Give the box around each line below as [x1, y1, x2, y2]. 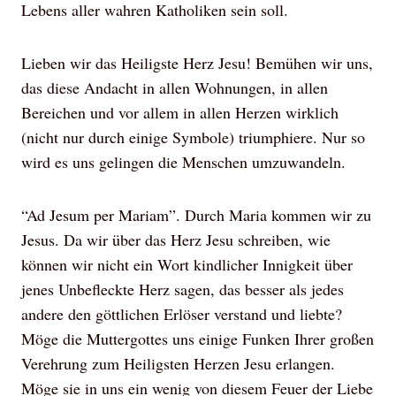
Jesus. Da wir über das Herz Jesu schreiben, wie [21, 229, 331, 250]
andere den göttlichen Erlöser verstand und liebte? [21, 303, 342, 324]
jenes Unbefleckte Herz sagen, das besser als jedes [21, 278, 344, 300]
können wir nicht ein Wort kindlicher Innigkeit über [21, 254, 353, 275]
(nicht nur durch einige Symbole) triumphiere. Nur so [21, 126, 365, 148]
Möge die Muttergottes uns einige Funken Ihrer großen [21, 328, 374, 349]
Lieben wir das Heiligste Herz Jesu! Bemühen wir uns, [21, 52, 373, 73]
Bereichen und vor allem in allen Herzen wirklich [21, 102, 339, 123]
